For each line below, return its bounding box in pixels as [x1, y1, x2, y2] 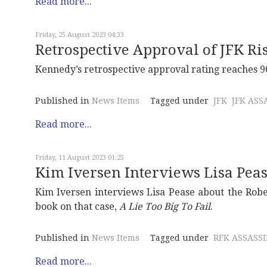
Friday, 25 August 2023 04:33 [35, 31, 124, 39]
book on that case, [35, 201, 119, 212]
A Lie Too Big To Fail [119, 201, 210, 212]
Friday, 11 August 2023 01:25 [35, 154, 124, 162]
